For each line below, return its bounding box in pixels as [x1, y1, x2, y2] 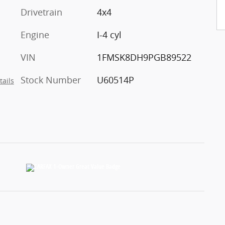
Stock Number [21, 73, 81, 86]
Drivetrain [21, 6, 62, 18]
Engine [21, 28, 49, 41]
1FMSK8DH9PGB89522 [96, 51, 191, 63]
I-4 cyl [96, 28, 122, 41]
